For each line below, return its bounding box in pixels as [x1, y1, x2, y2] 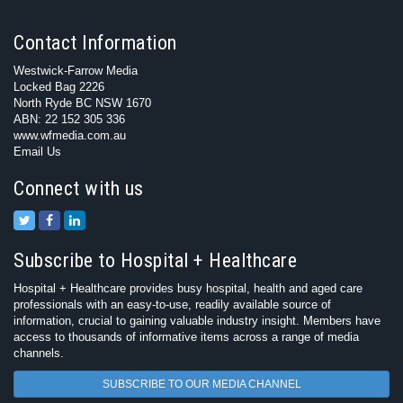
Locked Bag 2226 [13, 80, 104, 94]
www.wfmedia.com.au [13, 129, 126, 142]
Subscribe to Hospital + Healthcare [13, 249, 297, 272]
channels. [13, 346, 64, 360]
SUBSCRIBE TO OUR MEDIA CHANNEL [102, 378, 301, 390]
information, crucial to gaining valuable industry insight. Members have [13, 314, 381, 327]
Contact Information [13, 31, 177, 54]
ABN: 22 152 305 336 [13, 112, 125, 126]
